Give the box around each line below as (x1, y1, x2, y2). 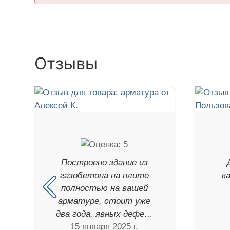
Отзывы (34, 53, 98, 74)
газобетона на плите (60, 170, 149, 181)
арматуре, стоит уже (58, 196, 151, 206)
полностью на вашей (61, 183, 148, 194)
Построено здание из (61, 158, 148, 168)
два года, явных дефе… (55, 209, 153, 219)
